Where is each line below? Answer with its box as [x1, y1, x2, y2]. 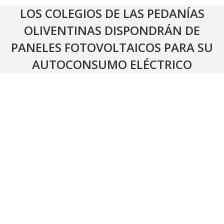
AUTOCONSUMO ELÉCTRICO [32, 56, 192, 72]
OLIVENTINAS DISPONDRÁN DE [24, 22, 200, 38]
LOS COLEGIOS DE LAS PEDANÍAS [19, 5, 204, 21]
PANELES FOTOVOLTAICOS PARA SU [11, 39, 213, 55]
